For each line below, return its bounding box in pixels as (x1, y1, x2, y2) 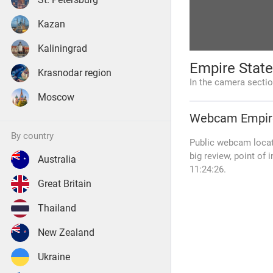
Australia (38, 154, 76, 165)
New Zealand (38, 227, 94, 238)
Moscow (38, 91, 74, 103)
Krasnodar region (38, 67, 112, 79)
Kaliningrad (38, 43, 87, 54)
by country (16, 130, 54, 141)
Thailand (38, 202, 76, 214)
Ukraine (38, 251, 70, 263)
